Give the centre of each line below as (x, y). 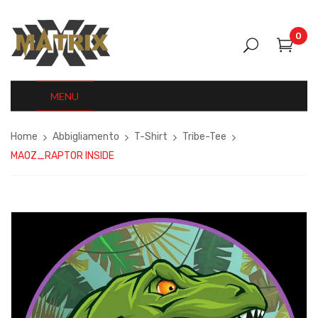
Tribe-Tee (204, 137)
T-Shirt (151, 137)
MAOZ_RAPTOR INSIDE (62, 156)
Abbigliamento (86, 137)
